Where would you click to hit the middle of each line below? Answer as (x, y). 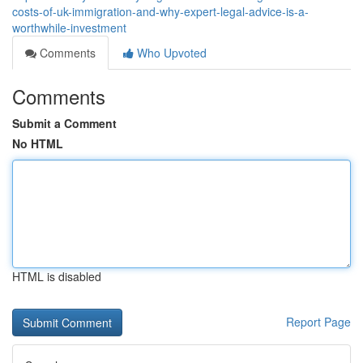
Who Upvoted (170, 53)
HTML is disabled (57, 276)
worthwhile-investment (69, 28)
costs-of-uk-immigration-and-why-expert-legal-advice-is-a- (160, 11)
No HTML (38, 143)
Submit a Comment (64, 123)
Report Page (318, 322)
